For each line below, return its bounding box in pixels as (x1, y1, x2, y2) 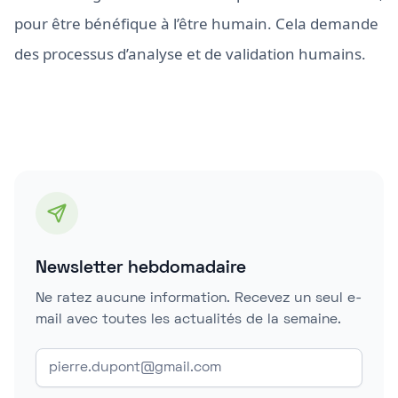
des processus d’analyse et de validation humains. (14, 44, 366, 64)
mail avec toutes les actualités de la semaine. (36, 314, 341, 326)
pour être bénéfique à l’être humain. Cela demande (14, 13, 378, 34)
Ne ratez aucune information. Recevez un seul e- (36, 292, 362, 305)
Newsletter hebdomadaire (36, 260, 246, 276)
